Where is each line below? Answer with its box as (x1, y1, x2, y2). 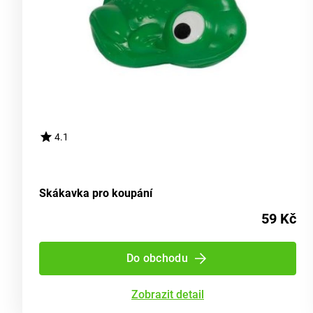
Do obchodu (126, 252, 189, 265)
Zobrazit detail (131, 288, 204, 302)
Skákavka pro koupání (39, 187, 152, 201)
